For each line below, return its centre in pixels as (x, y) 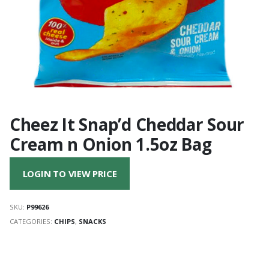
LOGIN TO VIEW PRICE (70, 174)
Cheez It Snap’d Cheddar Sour (127, 124)
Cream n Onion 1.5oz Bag (111, 144)
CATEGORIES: (32, 221)
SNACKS (92, 221)
